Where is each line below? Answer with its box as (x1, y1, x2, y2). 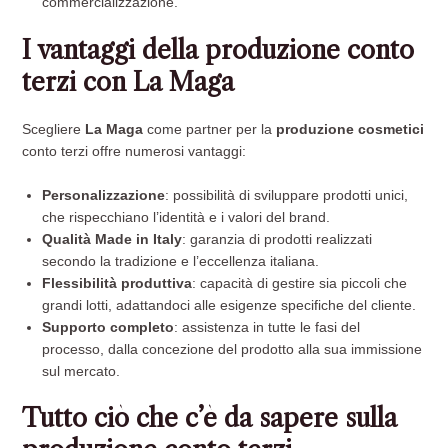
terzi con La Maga (22, 66, 235, 98)
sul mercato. (42, 363, 121, 379)
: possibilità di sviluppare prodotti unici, (165, 187, 409, 203)
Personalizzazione (42, 187, 166, 203)
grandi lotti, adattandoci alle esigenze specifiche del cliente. (42, 297, 417, 313)
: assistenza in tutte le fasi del (174, 319, 361, 335)
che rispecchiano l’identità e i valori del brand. (42, 209, 331, 225)
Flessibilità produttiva (42, 275, 193, 291)
